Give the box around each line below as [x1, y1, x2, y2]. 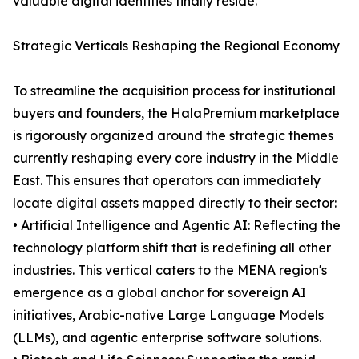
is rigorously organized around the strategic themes [13, 127, 333, 144]
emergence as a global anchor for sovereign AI [13, 284, 306, 301]
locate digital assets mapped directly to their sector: [13, 195, 337, 212]
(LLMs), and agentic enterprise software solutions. [13, 329, 321, 346]
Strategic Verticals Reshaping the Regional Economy [13, 38, 340, 54]
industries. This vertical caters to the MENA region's [13, 262, 327, 279]
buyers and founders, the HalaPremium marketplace [13, 105, 340, 122]
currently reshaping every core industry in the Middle [13, 150, 339, 167]
